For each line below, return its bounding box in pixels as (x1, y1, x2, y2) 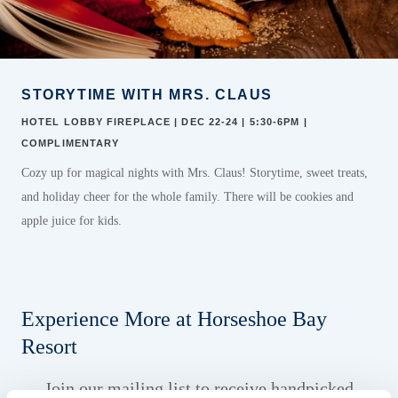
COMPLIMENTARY (21, 138, 120, 148)
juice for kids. (48, 214, 122, 227)
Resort (21, 335, 77, 358)
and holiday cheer (21, 190, 110, 203)
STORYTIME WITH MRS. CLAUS (21, 87, 273, 102)
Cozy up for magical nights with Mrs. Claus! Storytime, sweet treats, (21, 166, 368, 179)
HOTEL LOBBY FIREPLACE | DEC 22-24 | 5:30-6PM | (21, 116, 307, 127)
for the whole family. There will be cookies (114, 190, 336, 203)
